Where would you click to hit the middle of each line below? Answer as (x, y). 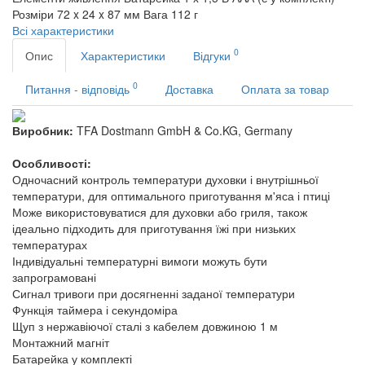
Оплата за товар (285, 88)
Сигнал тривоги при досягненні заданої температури (154, 294)
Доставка (189, 88)
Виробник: (43, 131)
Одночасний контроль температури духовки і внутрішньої (165, 180)
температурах (50, 245)
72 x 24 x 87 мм (99, 13)
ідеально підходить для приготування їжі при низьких (154, 229)
